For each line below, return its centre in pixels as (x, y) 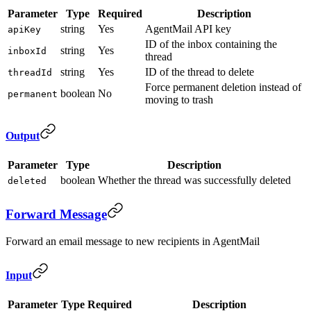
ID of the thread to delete (200, 72)
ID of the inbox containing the (211, 44)
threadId (30, 72)
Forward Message (56, 214)
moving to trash (179, 99)
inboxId (27, 51)
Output (23, 135)
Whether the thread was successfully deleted (194, 180)
